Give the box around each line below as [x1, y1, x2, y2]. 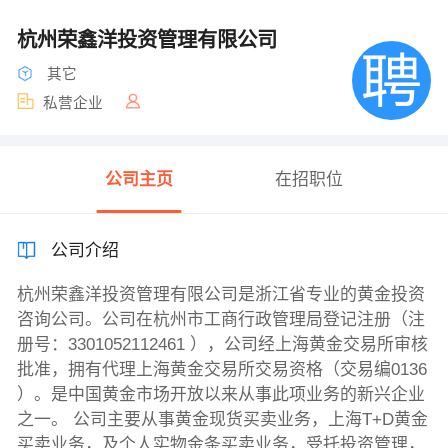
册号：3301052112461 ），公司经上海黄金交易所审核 [16, 335, 428, 355]
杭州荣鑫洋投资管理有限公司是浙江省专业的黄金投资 [16, 285, 425, 305]
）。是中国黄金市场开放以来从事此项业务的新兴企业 [16, 385, 425, 405]
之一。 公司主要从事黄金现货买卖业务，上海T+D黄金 [16, 410, 428, 430]
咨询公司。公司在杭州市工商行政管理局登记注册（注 [16, 310, 425, 330]
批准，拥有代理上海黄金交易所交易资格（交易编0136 [16, 360, 427, 380]
